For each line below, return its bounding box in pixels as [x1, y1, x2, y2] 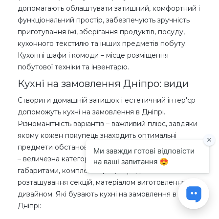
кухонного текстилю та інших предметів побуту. [18, 39, 187, 48]
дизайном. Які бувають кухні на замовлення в [18, 189, 176, 198]
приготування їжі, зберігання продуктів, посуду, [18, 27, 185, 36]
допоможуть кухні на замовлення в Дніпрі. [18, 107, 165, 116]
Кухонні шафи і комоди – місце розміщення [18, 50, 169, 60]
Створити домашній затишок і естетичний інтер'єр [18, 95, 196, 105]
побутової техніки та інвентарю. [18, 62, 129, 71]
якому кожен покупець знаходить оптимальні [18, 131, 176, 140]
